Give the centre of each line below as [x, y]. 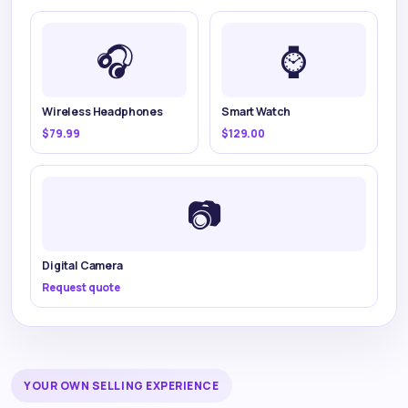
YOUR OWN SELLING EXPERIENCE [122, 386]
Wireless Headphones [102, 112]
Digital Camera [82, 266]
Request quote [81, 288]
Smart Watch [256, 112]
